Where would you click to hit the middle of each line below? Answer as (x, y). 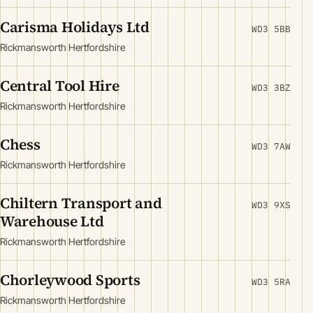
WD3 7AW (271, 146)
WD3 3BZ (271, 88)
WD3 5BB (271, 29)
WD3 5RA (271, 282)
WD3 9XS (271, 205)
